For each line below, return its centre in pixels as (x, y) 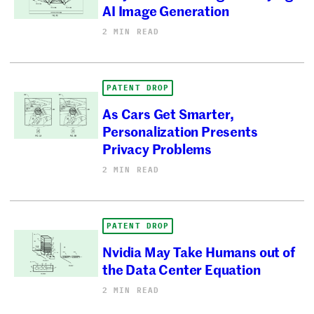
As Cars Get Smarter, (169, 113)
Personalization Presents (180, 130)
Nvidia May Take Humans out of (199, 251)
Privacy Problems (157, 148)
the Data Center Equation (182, 268)
